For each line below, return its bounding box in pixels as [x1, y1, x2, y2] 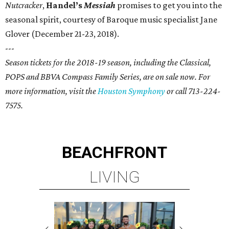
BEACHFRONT [62, 143, 167, 162]
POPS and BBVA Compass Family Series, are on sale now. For [5, 72, 210, 82]
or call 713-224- [165, 86, 221, 96]
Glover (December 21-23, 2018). [5, 29, 119, 39]
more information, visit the [5, 86, 98, 96]
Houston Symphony [98, 86, 165, 96]
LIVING [89, 167, 140, 187]
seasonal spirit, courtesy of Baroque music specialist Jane [5, 14, 217, 25]
